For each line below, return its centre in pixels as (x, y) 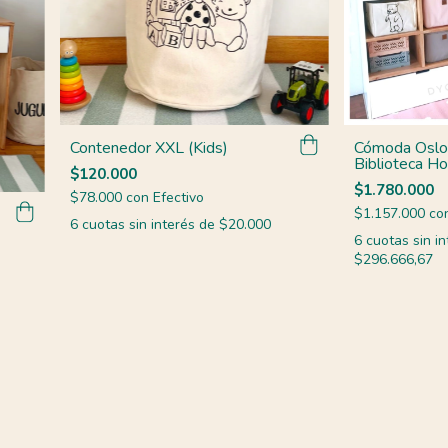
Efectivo (178, 197)
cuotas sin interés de (150, 224)
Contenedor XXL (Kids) (148, 147)
